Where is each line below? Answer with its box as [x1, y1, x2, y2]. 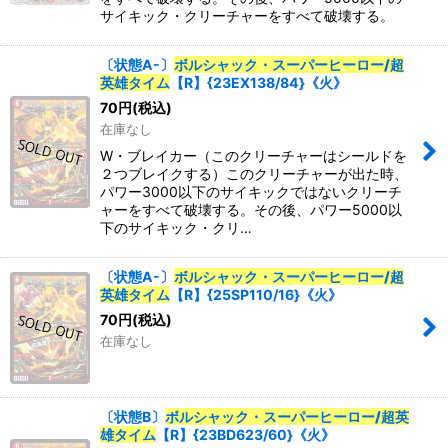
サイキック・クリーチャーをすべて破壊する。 [100, 7, 394, 25]
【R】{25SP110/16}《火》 [170, 286, 342, 304]
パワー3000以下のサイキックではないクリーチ [100, 183, 402, 201]
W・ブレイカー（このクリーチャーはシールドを [100, 147, 407, 165]
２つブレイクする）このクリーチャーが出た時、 [100, 165, 408, 183]
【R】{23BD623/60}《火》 [156, 426, 335, 444]
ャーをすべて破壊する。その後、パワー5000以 [100, 201, 402, 219]
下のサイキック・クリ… [100, 219, 252, 237]
